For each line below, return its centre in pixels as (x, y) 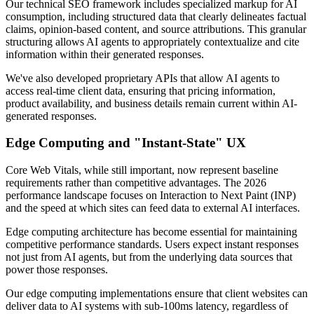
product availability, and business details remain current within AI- (151, 103)
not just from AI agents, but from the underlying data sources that (149, 257)
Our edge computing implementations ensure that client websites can (157, 294)
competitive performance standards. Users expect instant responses (152, 245)
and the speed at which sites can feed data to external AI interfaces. (153, 208)
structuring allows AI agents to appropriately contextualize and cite (152, 41)
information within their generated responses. (105, 54)
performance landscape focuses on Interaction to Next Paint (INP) (151, 196)
